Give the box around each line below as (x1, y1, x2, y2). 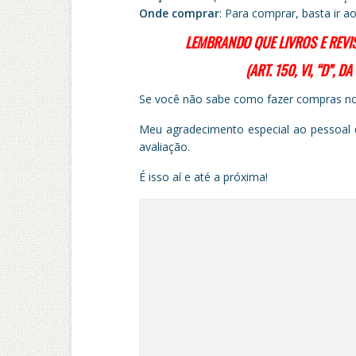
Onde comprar (138, 5, 219, 21)
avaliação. (138, 138, 190, 154)
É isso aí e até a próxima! (138, 168, 268, 184)
